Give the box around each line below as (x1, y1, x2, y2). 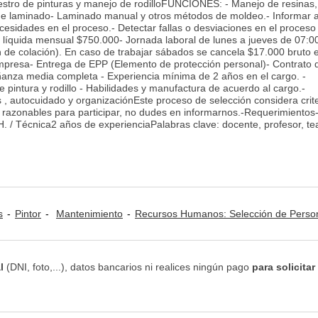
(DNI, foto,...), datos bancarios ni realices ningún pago (4, 261, 252, 273)
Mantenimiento (56, 208, 123, 220)
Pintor (15, 208, 41, 220)
